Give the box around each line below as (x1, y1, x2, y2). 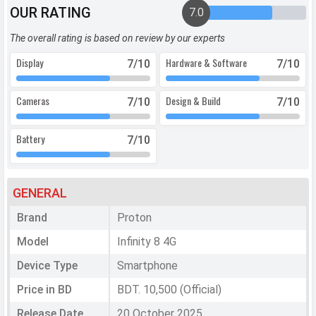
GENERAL (13, 186, 67, 201)
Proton (116, 211, 152, 225)
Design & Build (166, 93, 221, 109)
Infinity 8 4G (116, 235, 176, 249)
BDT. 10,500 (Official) (116, 283, 221, 297)
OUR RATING (10, 4, 91, 22)
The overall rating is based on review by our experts (10, 32, 225, 44)
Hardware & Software (166, 55, 247, 71)
